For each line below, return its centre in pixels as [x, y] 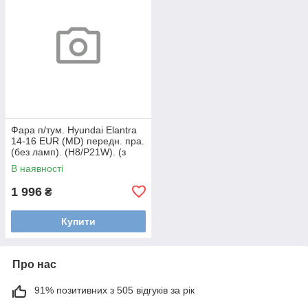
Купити [78, 221]
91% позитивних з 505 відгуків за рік [114, 290]
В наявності [37, 168]
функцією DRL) [45, 163]
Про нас [34, 264]
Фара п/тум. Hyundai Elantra [74, 130]
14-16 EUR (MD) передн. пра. [78, 141]
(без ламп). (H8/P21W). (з [68, 152]
